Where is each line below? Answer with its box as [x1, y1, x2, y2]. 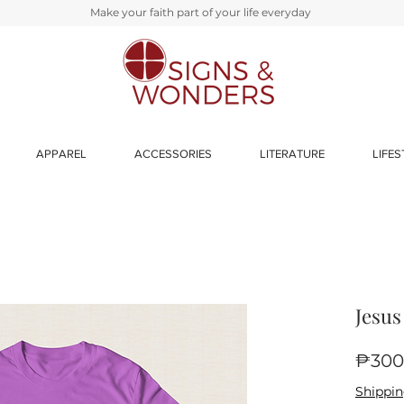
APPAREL [35, 146, 87, 161]
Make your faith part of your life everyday [90, 5, 311, 19]
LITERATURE [259, 146, 325, 161]
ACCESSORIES [133, 146, 212, 161]
